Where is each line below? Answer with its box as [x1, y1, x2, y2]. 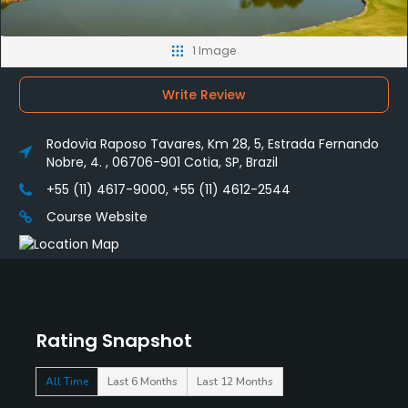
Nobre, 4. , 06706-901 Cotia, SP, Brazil [46, 152, 278, 171]
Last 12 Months [197, 373, 273, 389]
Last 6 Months [107, 373, 178, 389]
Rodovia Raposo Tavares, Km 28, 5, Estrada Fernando [46, 134, 379, 153]
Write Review [162, 85, 246, 104]
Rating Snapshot [36, 327, 192, 353]
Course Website [46, 207, 148, 226]
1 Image [192, 43, 236, 59]
